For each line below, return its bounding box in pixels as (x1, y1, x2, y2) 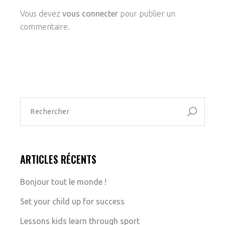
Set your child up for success (20, 196, 125, 206)
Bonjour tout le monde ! (20, 177, 107, 186)
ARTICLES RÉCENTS (20, 151, 97, 167)
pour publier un (118, 9, 176, 18)
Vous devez (20, 9, 63, 18)
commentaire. (20, 22, 70, 31)
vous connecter (62, 9, 119, 18)
